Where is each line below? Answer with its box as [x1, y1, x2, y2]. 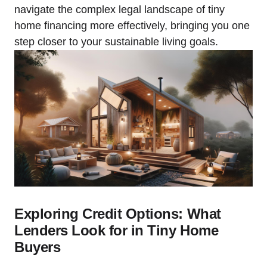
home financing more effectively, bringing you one [14, 20, 250, 32]
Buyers [14, 238, 61, 255]
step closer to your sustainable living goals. [14, 36, 218, 48]
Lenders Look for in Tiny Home [14, 222, 219, 238]
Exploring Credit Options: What [14, 205, 221, 222]
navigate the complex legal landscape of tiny [14, 4, 225, 16]
